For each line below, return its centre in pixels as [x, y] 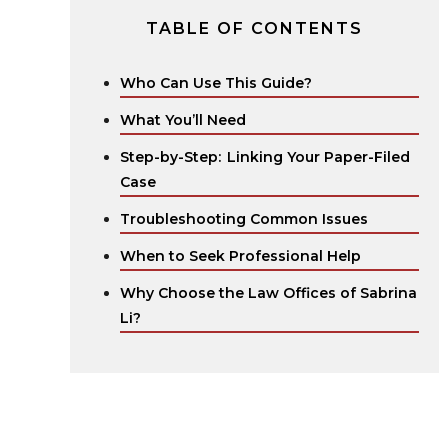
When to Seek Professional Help [240, 256]
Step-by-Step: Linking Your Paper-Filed [265, 157]
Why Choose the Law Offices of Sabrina [268, 293]
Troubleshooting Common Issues [244, 219]
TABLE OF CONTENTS [254, 28]
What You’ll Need [183, 120]
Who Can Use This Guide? [216, 83]
